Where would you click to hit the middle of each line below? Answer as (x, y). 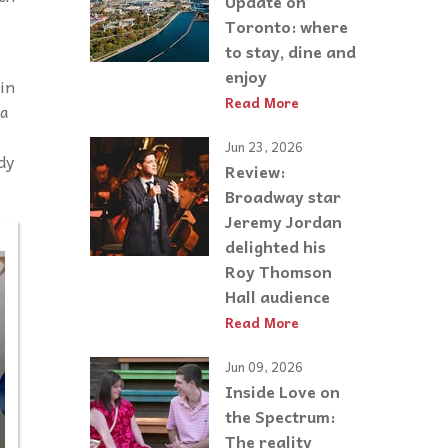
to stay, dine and (290, 51)
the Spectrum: (280, 415)
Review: (255, 170)
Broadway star (283, 195)
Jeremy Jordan (283, 220)
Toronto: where (286, 26)
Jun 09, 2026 (264, 367)
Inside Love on (282, 390)
